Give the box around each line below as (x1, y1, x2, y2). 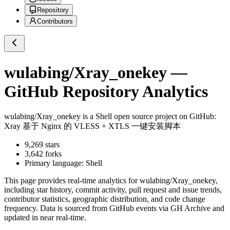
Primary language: (25, 159, 86, 168)
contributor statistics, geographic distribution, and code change (4, 195, 205, 204)
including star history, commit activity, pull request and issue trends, (4, 185, 222, 195)
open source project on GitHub (112, 112, 214, 121)
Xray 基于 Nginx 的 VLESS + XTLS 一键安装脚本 (4, 122, 181, 131)
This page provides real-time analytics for (4, 176, 140, 185)
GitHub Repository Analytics (4, 82, 208, 101)
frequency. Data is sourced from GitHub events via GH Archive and (4, 204, 224, 213)
